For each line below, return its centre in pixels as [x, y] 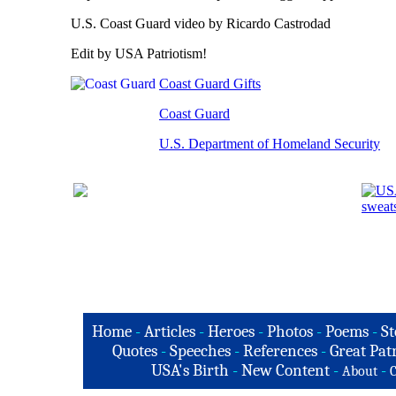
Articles [169, 331]
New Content [285, 370]
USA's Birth [190, 370]
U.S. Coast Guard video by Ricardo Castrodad [201, 23]
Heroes [231, 331]
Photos [289, 331]
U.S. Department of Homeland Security [270, 144]
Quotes [135, 351]
